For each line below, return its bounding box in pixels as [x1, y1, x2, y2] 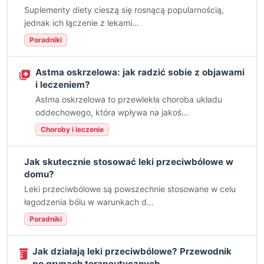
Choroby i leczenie [41, 125, 104, 134]
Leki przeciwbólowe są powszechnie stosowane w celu [24, 184, 236, 194]
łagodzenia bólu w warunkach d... [24, 197, 154, 207]
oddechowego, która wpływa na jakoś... [35, 107, 189, 117]
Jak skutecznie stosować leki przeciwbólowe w [24, 156, 233, 167]
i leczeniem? [35, 79, 90, 90]
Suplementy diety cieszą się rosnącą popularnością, [24, 5, 224, 15]
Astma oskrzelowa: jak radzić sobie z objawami [35, 67, 245, 78]
